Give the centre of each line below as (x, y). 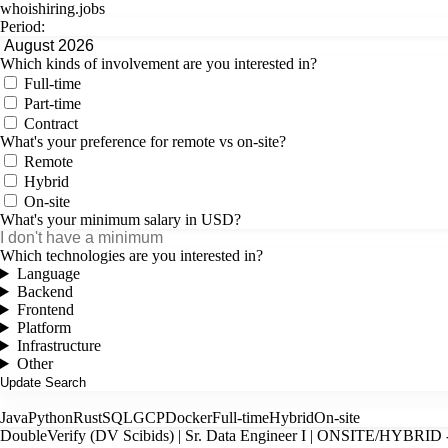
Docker (188, 417)
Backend (44, 291)
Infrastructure (58, 345)
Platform (43, 327)
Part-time (50, 103)
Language (48, 273)
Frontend (45, 309)
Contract (49, 123)
